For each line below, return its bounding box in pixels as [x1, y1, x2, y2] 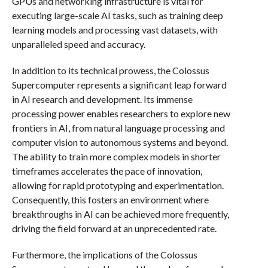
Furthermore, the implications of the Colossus [11, 249, 197, 260]
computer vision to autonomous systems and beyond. [11, 136, 228, 148]
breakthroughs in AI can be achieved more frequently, [11, 208, 229, 220]
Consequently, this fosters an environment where [11, 194, 209, 205]
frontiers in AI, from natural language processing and [11, 122, 225, 133]
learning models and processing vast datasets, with [11, 24, 218, 35]
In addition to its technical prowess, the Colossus [11, 65, 209, 76]
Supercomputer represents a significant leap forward [11, 79, 227, 90]
